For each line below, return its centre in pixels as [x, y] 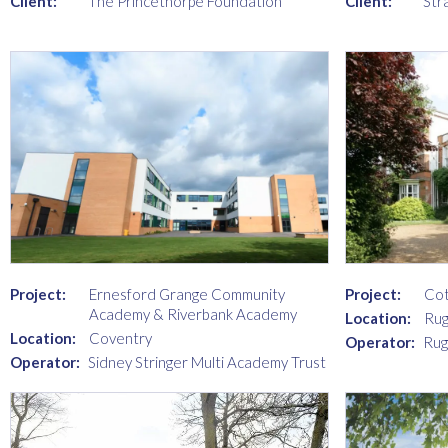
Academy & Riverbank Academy [193, 313]
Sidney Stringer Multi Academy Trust [207, 361]
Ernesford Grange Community [187, 293]
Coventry [120, 337]
